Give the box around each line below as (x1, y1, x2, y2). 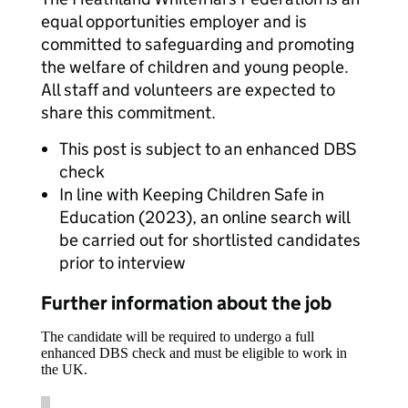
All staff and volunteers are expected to (41, 79, 335, 100)
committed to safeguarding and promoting (41, 34, 354, 55)
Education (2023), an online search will (59, 207, 350, 228)
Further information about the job (41, 291, 331, 315)
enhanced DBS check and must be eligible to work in (41, 345, 347, 361)
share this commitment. (41, 102, 216, 123)
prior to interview (59, 252, 186, 273)
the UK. (41, 362, 87, 377)
